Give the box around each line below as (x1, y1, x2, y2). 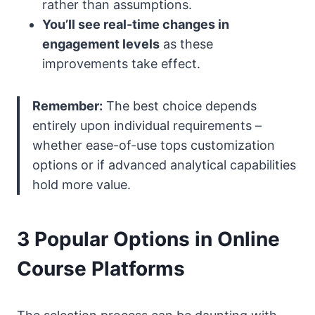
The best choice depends (103, 98, 257, 114)
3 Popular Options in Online (17, 227, 280, 252)
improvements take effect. (42, 56, 200, 72)
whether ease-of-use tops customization (32, 138, 275, 153)
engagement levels (42, 37, 160, 52)
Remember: (32, 98, 103, 114)
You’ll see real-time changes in (42, 17, 229, 32)
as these (160, 37, 213, 52)
